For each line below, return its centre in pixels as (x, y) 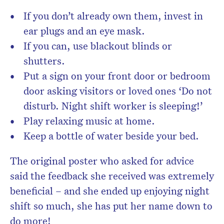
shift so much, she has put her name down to (111, 206)
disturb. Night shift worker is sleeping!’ (113, 106)
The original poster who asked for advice (102, 161)
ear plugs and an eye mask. (84, 31)
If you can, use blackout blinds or (98, 46)
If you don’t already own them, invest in (113, 16)
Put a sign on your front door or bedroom (117, 76)
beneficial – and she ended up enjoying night (110, 191)
